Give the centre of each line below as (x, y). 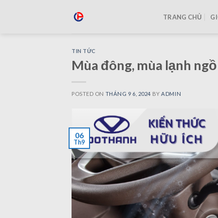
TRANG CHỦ (182, 17)
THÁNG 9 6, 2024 (128, 93)
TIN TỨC (84, 51)
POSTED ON (89, 93)
